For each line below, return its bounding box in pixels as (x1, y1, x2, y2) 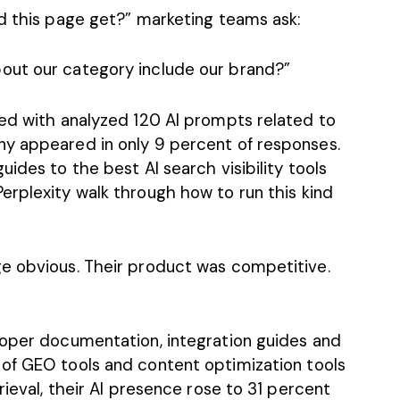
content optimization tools (137, 354, 346, 377)
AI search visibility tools (144, 156, 328, 179)
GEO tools (21, 354, 100, 377)
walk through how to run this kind (71, 180, 333, 204)
